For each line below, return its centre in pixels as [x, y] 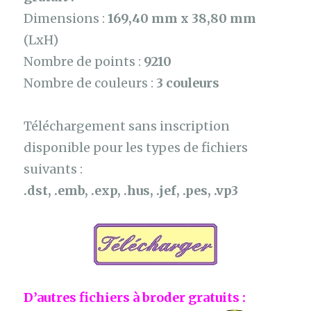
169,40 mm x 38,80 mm [182, 18]
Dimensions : [66, 18]
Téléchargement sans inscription [127, 126]
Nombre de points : [84, 61]
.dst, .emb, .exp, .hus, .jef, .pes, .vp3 [131, 191]
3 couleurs [188, 83]
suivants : [53, 169]
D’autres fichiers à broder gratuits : [135, 298]
